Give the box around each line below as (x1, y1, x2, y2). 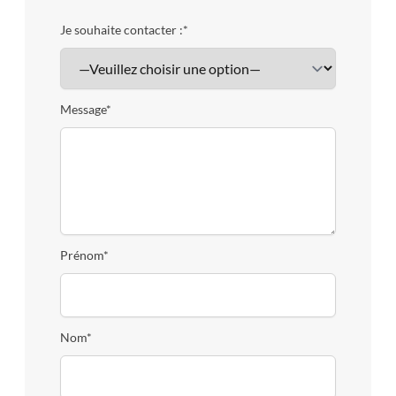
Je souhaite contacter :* (60, 22, 188, 38)
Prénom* (60, 247, 109, 263)
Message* (60, 102, 111, 118)
